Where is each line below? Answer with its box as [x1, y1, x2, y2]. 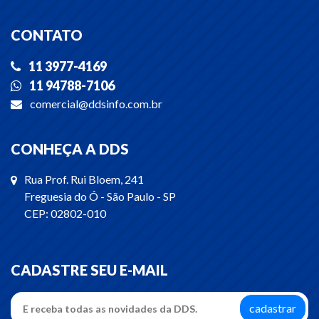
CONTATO [11, 26, 83, 44]
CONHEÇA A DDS [11, 140, 129, 158]
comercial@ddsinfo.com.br [28, 97, 162, 111]
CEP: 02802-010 [24, 206, 106, 221]
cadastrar [249, 301, 296, 315]
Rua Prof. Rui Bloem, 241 [24, 172, 144, 187]
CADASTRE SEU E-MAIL [11, 261, 168, 279]
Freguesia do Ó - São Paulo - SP [24, 189, 176, 204]
